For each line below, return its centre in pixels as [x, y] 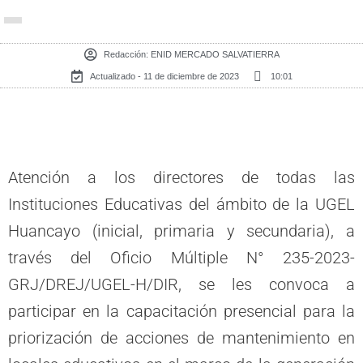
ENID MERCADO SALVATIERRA [214, 54]
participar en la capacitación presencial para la [181, 311]
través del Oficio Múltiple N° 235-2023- [181, 258]
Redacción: [126, 54]
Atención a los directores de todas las [181, 177]
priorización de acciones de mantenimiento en [181, 338]
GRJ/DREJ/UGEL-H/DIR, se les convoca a [181, 284]
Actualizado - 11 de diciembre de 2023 [164, 76]
